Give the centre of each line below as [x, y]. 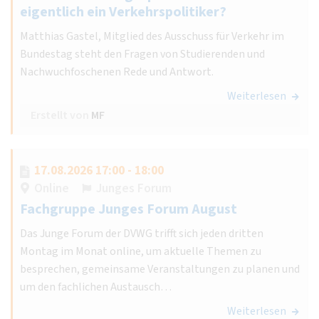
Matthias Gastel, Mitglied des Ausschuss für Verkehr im [152, 36]
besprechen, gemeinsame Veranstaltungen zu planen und [160, 269]
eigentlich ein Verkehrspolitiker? [123, 12]
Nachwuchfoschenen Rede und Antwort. [117, 72]
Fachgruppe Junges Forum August [129, 209]
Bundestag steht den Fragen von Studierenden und [142, 54]
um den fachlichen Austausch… [96, 287]
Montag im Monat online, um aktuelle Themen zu [141, 251]
